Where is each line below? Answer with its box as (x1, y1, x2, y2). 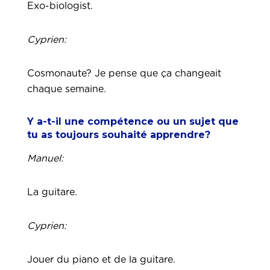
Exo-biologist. (27, 1, 96, 11)
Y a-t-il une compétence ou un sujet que (27, 116, 239, 127)
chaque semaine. (27, 84, 109, 94)
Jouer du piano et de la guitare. (27, 255, 175, 265)
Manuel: (27, 154, 63, 163)
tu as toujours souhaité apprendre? (27, 129, 210, 140)
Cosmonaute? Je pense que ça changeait (27, 69, 221, 78)
